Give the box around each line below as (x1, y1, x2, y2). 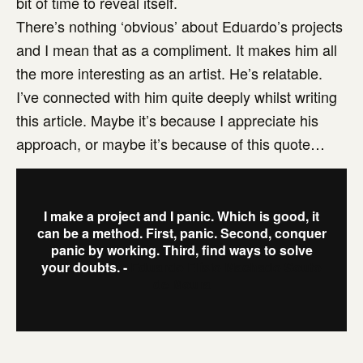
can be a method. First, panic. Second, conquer (36, 224, 327, 242)
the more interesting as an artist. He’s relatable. (16, 62, 322, 83)
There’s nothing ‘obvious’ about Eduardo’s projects (16, 15, 343, 36)
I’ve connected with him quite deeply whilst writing (16, 86, 337, 107)
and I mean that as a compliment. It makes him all (16, 39, 337, 60)
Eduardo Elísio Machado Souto (130, 258, 322, 276)
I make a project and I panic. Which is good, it (44, 207, 319, 225)
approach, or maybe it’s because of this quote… (16, 133, 325, 154)
